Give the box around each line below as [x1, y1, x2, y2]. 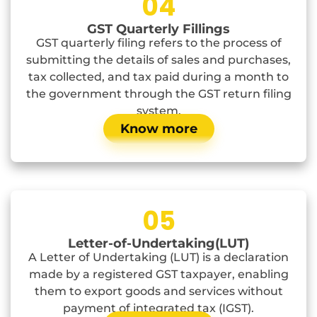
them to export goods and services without [34, 284, 283, 299]
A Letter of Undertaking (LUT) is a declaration [28, 250, 289, 265]
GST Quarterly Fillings [87, 21, 230, 38]
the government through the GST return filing [25, 87, 292, 101]
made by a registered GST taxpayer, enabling [28, 267, 289, 282]
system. [136, 104, 181, 118]
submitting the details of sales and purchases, [26, 53, 291, 67]
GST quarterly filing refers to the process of [35, 36, 282, 50]
